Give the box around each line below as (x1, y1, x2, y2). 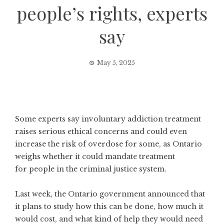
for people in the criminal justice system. (15, 164, 168, 173)
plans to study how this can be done (22, 202, 153, 211)
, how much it (153, 202, 203, 211)
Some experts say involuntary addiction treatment (15, 114, 201, 123)
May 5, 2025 (97, 59, 135, 66)
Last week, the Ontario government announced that (15, 189, 205, 198)
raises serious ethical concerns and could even (15, 127, 187, 136)
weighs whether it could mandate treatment (15, 152, 175, 161)
